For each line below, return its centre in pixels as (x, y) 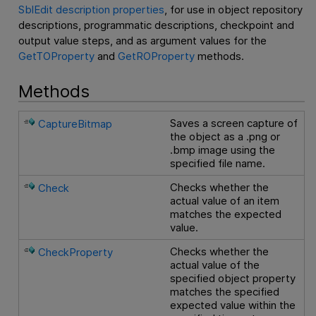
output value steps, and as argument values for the (142, 40)
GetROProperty (156, 56)
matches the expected (226, 214)
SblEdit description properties (91, 9)
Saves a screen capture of (234, 123)
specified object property (233, 279)
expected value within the (233, 305)
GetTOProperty (56, 56)
